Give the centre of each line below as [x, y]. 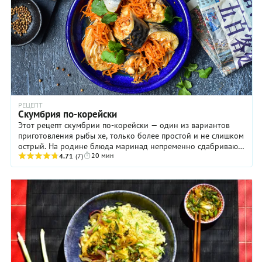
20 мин [102, 156]
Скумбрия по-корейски [68, 114]
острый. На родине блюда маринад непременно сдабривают [130, 146]
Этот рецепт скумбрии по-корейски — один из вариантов [124, 125]
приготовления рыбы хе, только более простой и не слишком [131, 136]
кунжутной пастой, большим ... [75, 157]
